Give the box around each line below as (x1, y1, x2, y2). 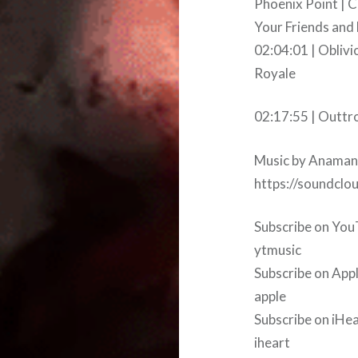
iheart (254, 334, 291, 351)
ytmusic (254, 241, 302, 258)
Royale (254, 64, 296, 82)
